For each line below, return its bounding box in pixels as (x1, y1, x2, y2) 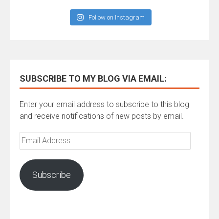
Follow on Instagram (88, 13, 145, 21)
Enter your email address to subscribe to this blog (20, 99, 189, 109)
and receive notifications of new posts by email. (20, 111, 184, 121)
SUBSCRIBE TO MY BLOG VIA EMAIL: (20, 73, 167, 84)
